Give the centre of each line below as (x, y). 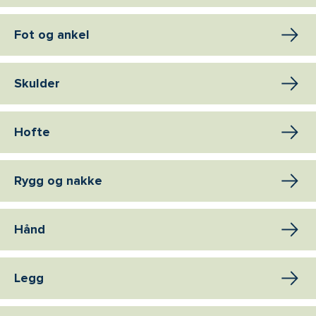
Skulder (37, 84)
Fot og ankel (52, 35)
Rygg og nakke (58, 181)
